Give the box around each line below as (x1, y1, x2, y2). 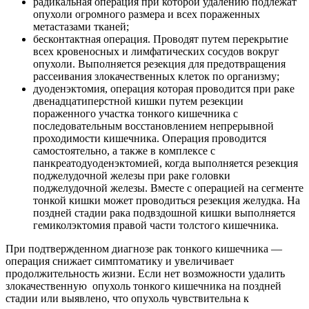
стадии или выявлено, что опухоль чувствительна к (6, 292, 249, 304)
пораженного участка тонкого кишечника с (33, 108, 238, 119)
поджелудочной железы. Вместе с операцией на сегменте (33, 182, 303, 194)
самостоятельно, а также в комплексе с (33, 145, 215, 157)
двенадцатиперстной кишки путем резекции (33, 95, 243, 107)
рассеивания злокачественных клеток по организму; (33, 70, 279, 82)
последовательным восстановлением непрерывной (33, 120, 274, 132)
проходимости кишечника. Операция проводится (33, 132, 266, 144)
